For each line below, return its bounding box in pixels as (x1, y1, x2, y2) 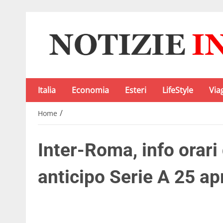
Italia (38, 85, 56, 96)
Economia (72, 85, 109, 96)
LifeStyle (162, 85, 193, 96)
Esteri (125, 85, 146, 96)
